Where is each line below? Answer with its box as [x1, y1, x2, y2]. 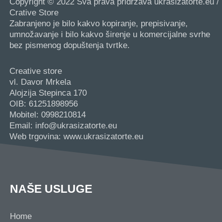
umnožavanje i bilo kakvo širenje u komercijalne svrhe [9, 29, 210, 39]
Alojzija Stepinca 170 [9, 88, 87, 98]
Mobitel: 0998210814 [9, 110, 86, 119]
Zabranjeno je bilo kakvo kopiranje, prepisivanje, [9, 18, 188, 28]
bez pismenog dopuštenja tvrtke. [9, 40, 130, 50]
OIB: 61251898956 [9, 99, 78, 109]
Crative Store [9, 7, 58, 17]
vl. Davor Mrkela [9, 77, 71, 87]
